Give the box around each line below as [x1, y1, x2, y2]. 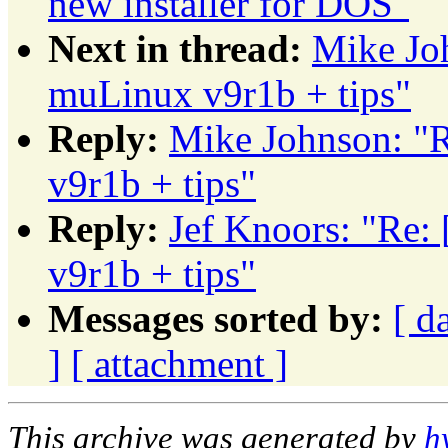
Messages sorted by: [48, 296, 383, 340]
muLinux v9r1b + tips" [48, 71, 411, 115]
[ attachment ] [71, 341, 288, 385]
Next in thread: [48, 26, 302, 70]
